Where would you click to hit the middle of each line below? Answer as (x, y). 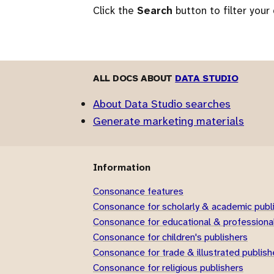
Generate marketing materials (168, 121)
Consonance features (138, 191)
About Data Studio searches (162, 104)
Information (122, 167)
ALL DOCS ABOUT (134, 78)
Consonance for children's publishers (170, 237)
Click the (115, 10)
